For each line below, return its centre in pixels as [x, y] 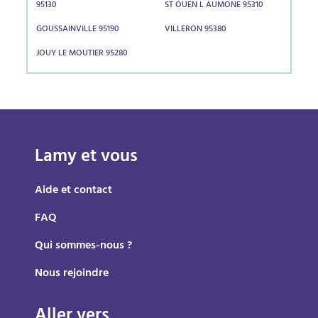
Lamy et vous [87, 158]
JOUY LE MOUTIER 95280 [82, 54]
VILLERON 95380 [195, 30]
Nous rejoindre [72, 274]
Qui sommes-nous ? [84, 246]
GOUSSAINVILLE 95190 [78, 30]
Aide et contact [74, 191]
